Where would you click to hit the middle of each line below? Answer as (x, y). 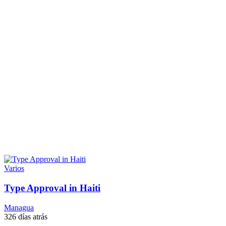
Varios (14, 168)
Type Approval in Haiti (52, 188)
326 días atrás (26, 216)
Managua (19, 207)
